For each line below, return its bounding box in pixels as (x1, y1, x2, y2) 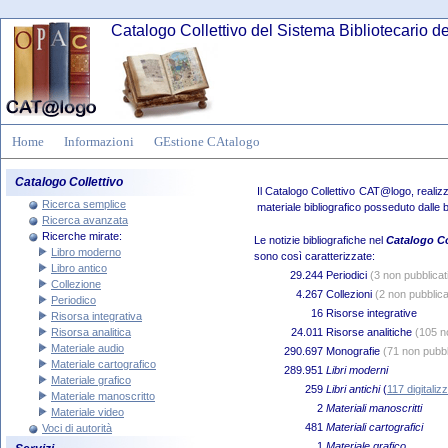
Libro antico (51, 262, 107, 274)
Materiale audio (51, 342, 124, 354)
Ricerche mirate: (42, 230, 122, 242)
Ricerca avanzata (42, 214, 128, 226)
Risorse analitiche (326, 326, 415, 338)
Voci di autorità (42, 422, 112, 434)
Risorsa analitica (51, 326, 131, 338)
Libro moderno (51, 246, 121, 258)
